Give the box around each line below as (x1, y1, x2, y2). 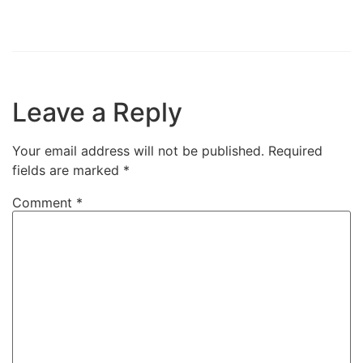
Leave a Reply (12, 96, 182, 128)
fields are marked (12, 161, 123, 178)
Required (268, 142, 322, 159)
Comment (12, 194, 76, 211)
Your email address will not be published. (12, 142, 264, 159)
